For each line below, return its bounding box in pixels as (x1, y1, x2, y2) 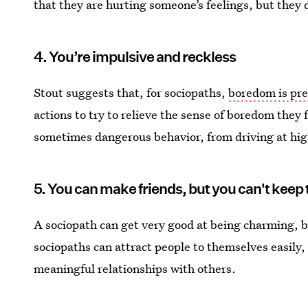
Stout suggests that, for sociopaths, (34, 84, 229, 100)
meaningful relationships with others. (34, 260, 236, 276)
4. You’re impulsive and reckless (34, 47, 236, 65)
